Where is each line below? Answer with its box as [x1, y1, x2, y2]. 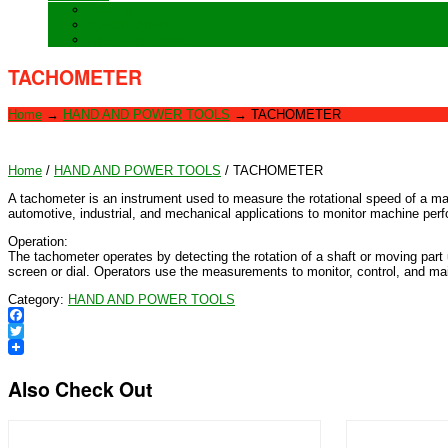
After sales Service [88, 32, 189, 47]
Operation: [8, 234, 68, 250]
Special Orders [88, 17, 169, 32]
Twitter [8, 339, 46, 355]
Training [88, 2, 133, 17]
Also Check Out [8, 375, 153, 404]
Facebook [8, 323, 65, 339]
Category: [8, 292, 68, 308]
